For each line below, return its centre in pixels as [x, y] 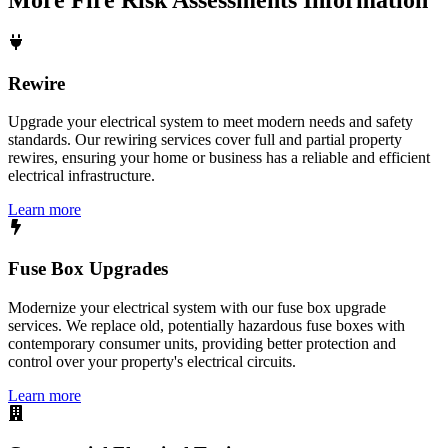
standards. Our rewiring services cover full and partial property [205, 140]
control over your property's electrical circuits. [152, 361]
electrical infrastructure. [81, 176]
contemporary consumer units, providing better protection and [202, 343]
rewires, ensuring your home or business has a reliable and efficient [219, 158]
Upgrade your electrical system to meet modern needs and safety [210, 122]
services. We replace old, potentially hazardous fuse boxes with [206, 325]
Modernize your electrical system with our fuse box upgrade [197, 307]
